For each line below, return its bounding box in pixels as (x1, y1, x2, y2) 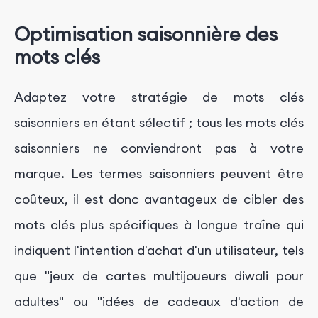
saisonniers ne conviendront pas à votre (14, 139, 304, 156)
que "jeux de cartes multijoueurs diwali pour (14, 267, 304, 284)
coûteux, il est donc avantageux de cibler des (14, 190, 304, 207)
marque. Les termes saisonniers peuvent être (14, 165, 304, 182)
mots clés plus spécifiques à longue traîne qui (14, 216, 304, 233)
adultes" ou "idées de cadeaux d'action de (14, 292, 304, 309)
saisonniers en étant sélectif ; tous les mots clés (14, 114, 304, 131)
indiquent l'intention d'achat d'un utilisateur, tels (14, 241, 304, 258)
